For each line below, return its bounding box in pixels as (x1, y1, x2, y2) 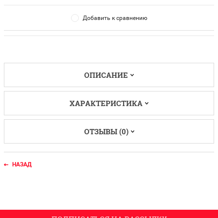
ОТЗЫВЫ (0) (84, 126, 128, 136)
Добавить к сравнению (82, 14, 147, 21)
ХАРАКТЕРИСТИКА (70, 98, 143, 108)
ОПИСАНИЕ (84, 70, 128, 80)
